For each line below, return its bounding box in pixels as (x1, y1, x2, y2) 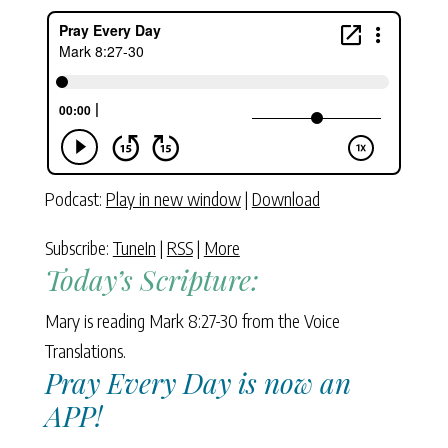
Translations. (44, 339, 126, 362)
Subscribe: (44, 236, 113, 259)
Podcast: (44, 187, 106, 210)
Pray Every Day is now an (44, 364, 351, 401)
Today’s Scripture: (44, 261, 259, 298)
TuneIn (112, 236, 156, 259)
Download (251, 187, 320, 210)
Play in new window (105, 187, 241, 210)
